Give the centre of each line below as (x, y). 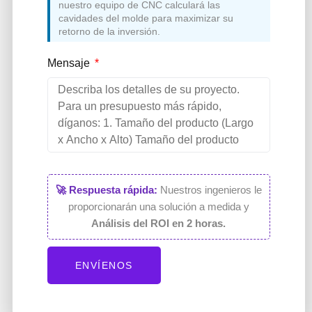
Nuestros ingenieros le (211, 190)
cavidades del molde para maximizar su (146, 18)
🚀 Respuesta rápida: (106, 190)
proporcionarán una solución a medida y (158, 207)
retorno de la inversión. (109, 32)
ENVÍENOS (104, 266)
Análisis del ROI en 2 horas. (159, 224)
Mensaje (70, 63)
